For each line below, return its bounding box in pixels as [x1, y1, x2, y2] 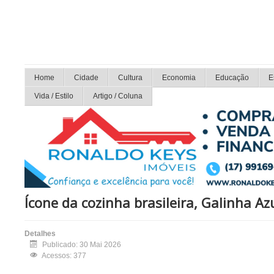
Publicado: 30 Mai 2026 [42, 240, 121, 250]
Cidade [74, 73, 98, 82]
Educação [215, 73, 249, 82]
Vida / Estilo [34, 92, 73, 100]
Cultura [118, 73, 143, 82]
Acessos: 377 [42, 251, 86, 261]
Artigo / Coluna [93, 92, 143, 100]
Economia [162, 73, 196, 82]
